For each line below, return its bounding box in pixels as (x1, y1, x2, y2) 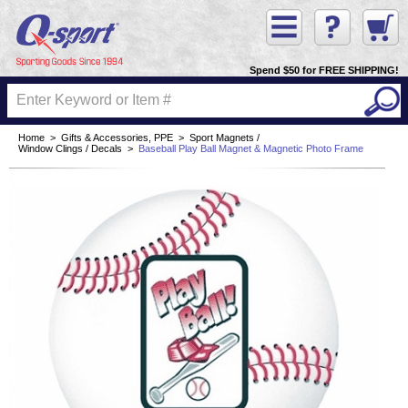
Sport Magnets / (189, 132, 260, 144)
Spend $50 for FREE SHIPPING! (250, 65, 399, 76)
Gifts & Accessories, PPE (61, 132, 173, 144)
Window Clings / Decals (18, 143, 122, 155)
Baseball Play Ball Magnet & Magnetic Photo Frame (138, 143, 363, 155)
